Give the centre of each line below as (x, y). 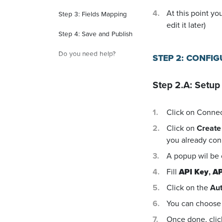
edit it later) (186, 25)
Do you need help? (87, 54)
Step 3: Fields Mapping (93, 14)
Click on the (188, 188)
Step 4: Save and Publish (96, 34)
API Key (194, 172)
